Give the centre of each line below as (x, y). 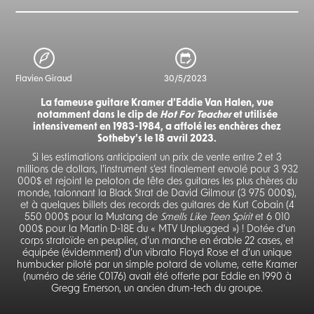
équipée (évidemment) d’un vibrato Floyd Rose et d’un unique (157, 253)
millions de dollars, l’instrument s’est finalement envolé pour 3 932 (157, 170)
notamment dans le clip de (98, 115)
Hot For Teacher (195, 115)
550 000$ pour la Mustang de (92, 217)
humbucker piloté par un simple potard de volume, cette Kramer (157, 265)
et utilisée (254, 115)
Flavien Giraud (44, 79)
